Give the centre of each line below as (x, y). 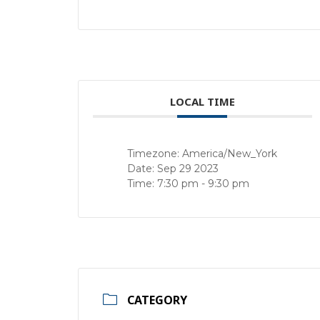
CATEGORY (157, 300)
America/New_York (230, 154)
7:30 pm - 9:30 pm (203, 184)
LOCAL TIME (202, 102)
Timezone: (155, 154)
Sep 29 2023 (188, 169)
